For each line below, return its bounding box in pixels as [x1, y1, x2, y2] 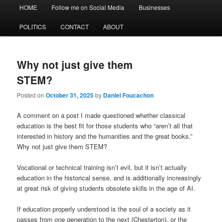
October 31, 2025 [46, 91, 94, 100]
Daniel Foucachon [103, 91, 154, 100]
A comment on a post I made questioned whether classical [17, 111, 186, 120]
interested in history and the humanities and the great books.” [17, 131, 193, 141]
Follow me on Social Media [51, 2, 124, 11]
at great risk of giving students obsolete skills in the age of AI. [17, 183, 196, 193]
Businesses [139, 2, 170, 11]
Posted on [17, 91, 46, 100]
